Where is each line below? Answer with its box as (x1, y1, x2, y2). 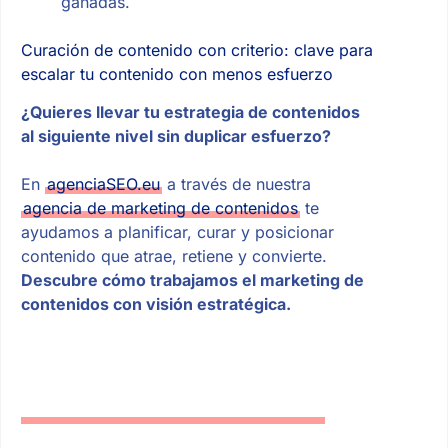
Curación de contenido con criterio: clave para (20, 39, 373, 60)
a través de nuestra (161, 174, 311, 195)
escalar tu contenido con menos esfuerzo (20, 63, 333, 84)
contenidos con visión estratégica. (20, 294, 291, 315)
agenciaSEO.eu (46, 174, 160, 195)
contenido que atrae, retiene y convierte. (20, 246, 327, 267)
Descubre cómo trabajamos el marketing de (20, 270, 364, 291)
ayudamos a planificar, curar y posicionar (20, 222, 334, 243)
